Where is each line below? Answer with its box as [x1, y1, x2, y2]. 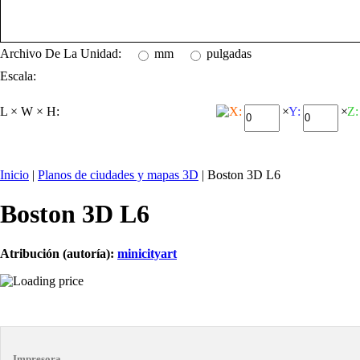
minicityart [117, 246, 177, 260]
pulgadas [207, 46, 252, 60]
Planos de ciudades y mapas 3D [38, 167, 198, 182]
